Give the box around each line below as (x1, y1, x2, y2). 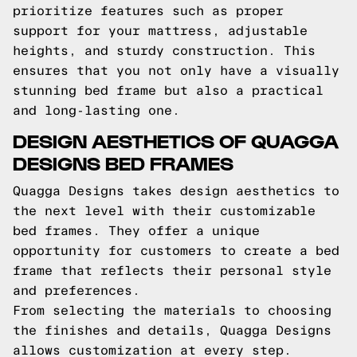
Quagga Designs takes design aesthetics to (13, 184, 339, 198)
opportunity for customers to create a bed (13, 244, 339, 257)
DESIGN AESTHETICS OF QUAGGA (13, 128, 339, 151)
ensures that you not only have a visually (13, 64, 339, 77)
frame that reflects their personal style (13, 264, 331, 277)
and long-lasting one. (13, 104, 180, 117)
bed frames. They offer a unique (13, 224, 260, 237)
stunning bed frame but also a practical (13, 84, 324, 97)
